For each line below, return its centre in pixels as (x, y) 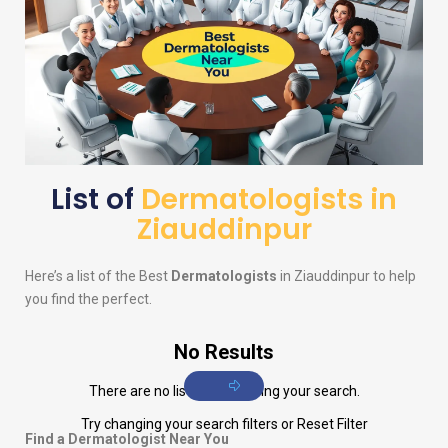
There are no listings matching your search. (224, 391)
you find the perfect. (88, 299)
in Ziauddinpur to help (346, 276)
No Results (224, 352)
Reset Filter (332, 424)
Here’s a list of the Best (98, 276)
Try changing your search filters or (188, 424)
